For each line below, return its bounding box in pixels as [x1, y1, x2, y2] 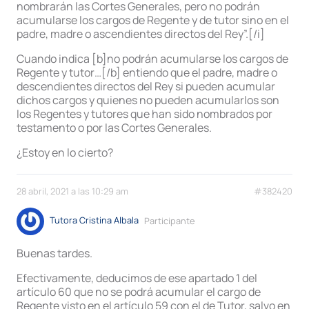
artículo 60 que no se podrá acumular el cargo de [17, 284, 261, 300]
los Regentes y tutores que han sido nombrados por [17, 106, 272, 122]
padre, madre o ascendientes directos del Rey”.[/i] [17, 26, 265, 42]
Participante [144, 214, 195, 227]
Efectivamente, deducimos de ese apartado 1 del [17, 270, 257, 286]
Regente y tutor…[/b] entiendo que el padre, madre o [17, 65, 277, 81]
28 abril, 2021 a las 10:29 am [17, 185, 128, 198]
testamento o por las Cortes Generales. [17, 120, 212, 136]
